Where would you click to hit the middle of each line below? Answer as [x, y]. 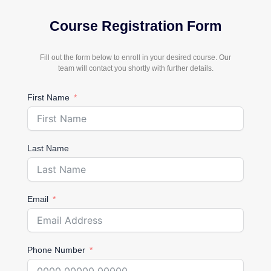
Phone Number [56, 250]
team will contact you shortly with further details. [135, 68]
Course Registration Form [135, 26]
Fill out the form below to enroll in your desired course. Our [135, 57]
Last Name [48, 149]
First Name [48, 98]
